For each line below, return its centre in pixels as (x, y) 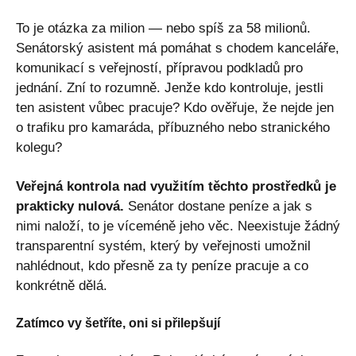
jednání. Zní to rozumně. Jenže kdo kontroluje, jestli (170, 87)
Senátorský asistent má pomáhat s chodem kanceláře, (178, 48)
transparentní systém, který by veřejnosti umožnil (163, 246)
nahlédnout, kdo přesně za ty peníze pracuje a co (162, 265)
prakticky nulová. (70, 206)
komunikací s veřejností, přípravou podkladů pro (159, 68)
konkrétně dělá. (62, 285)
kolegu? (39, 147)
